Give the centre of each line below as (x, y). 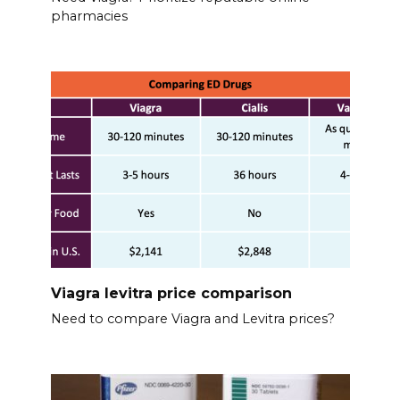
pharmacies (89, 16)
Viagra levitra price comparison (171, 293)
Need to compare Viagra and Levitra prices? (192, 318)
